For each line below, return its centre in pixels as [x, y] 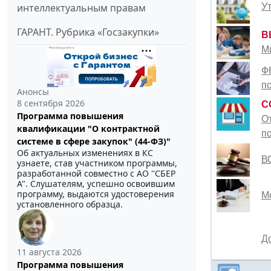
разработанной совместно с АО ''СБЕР [96, 173]
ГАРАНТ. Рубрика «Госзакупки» [88, 32]
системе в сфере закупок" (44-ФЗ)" [94, 141]
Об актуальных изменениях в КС [85, 152]
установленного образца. [70, 204]
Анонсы [33, 91]
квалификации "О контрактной [88, 128]
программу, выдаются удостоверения [96, 194]
